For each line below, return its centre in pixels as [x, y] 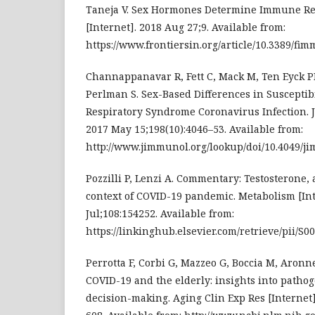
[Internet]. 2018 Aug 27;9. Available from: [186, 27]
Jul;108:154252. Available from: [160, 213]
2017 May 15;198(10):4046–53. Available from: [194, 129]
